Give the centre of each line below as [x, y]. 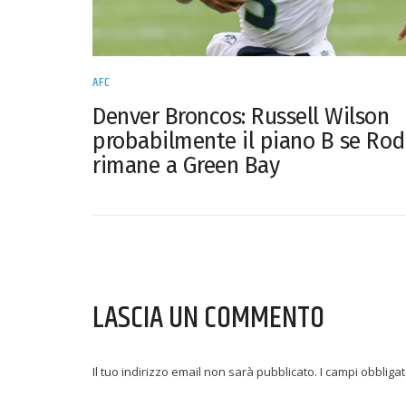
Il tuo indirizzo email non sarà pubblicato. [205, 372]
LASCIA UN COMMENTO [208, 319]
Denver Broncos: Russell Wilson [241, 117]
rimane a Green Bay [186, 166]
